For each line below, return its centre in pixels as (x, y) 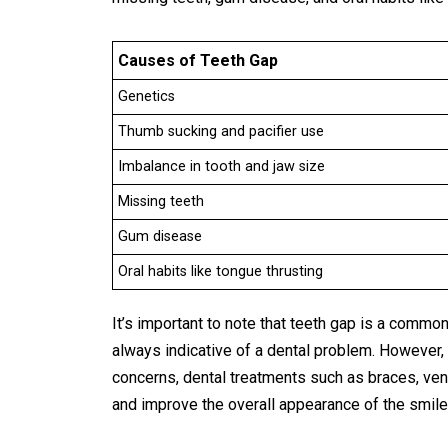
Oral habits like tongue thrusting (220, 271)
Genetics (146, 96)
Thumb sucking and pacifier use (221, 131)
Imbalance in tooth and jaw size (221, 166)
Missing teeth (161, 201)
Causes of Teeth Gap (198, 60)
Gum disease (160, 236)
